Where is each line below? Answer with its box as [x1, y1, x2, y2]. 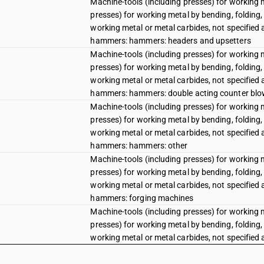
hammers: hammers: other [90, 141, 188, 150]
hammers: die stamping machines [90, 246, 214, 255]
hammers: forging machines [90, 193, 194, 203]
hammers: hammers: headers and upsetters [90, 36, 251, 45]
